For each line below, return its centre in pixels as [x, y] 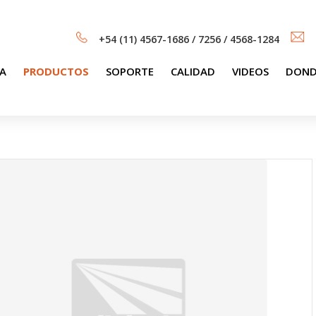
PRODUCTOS [56, 71]
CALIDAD [193, 71]
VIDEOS [250, 71]
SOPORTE [129, 71]
